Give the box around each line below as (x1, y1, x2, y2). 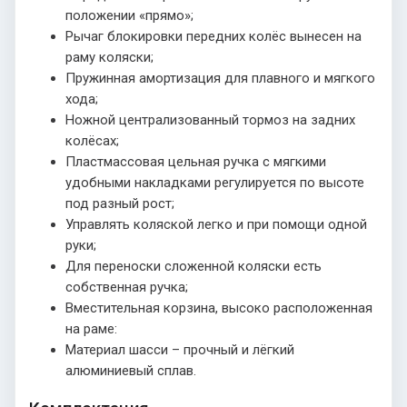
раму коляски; (65, 48, 154, 65)
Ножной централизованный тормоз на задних (65, 111, 355, 128)
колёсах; (65, 132, 119, 149)
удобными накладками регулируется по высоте (65, 174, 364, 191)
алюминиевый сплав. (65, 362, 196, 379)
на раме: (65, 320, 117, 337)
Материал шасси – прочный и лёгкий (65, 341, 294, 358)
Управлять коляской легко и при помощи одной (65, 215, 367, 233)
